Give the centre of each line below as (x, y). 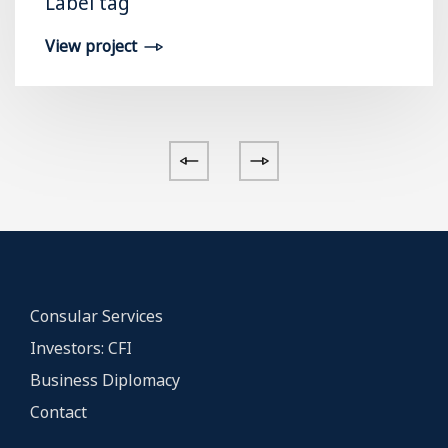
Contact (58, 411)
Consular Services (96, 315)
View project (91, 45)
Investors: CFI (81, 347)
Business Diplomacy (105, 379)
